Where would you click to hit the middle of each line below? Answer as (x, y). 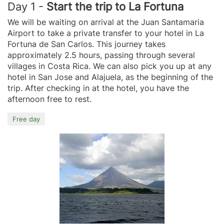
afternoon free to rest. (49, 99)
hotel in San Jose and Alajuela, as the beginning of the (110, 77)
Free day (26, 119)
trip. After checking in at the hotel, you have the (98, 88)
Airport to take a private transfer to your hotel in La (106, 33)
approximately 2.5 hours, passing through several (101, 55)
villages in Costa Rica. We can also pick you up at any (109, 66)
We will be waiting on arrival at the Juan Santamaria (106, 22)
